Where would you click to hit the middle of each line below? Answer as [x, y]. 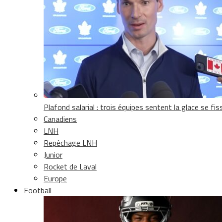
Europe [55, 178]
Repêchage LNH [70, 142]
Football [38, 190]
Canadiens [60, 119]
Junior [53, 154]
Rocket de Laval [70, 166]
